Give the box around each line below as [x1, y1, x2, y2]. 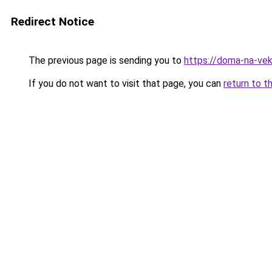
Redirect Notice [11, 15, 94, 29]
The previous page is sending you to [26, 55, 184, 66]
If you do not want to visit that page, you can [26, 78, 223, 89]
